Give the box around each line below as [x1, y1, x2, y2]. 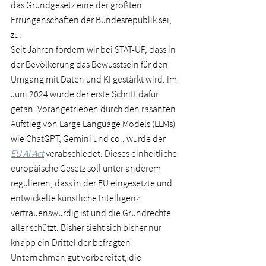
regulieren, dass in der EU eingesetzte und [11, 177, 174, 189]
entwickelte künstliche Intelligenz [11, 192, 141, 204]
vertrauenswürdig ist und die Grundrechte [11, 207, 173, 218]
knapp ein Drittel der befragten [11, 236, 132, 248]
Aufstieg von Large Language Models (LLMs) [11, 118, 177, 129]
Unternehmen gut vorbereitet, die [11, 251, 143, 263]
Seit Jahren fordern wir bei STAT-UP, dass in [11, 43, 178, 55]
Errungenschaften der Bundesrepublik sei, [11, 14, 173, 26]
